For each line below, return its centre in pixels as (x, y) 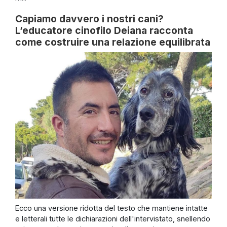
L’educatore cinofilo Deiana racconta (104, 31)
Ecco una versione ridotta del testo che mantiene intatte (111, 208)
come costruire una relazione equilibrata (113, 42)
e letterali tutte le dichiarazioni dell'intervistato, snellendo (113, 218)
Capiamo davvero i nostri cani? (89, 19)
